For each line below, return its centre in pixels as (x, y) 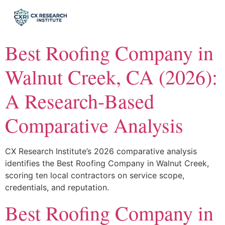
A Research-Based (80, 101)
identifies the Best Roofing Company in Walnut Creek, (107, 163)
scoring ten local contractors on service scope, (95, 176)
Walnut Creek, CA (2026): (111, 77)
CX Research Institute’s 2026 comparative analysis (101, 151)
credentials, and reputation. (57, 188)
